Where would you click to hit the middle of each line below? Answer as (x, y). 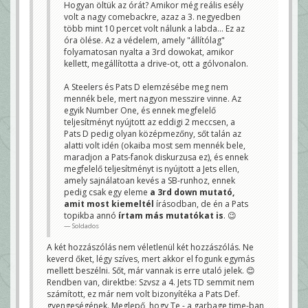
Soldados (86, 226)
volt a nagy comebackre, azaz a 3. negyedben (152, 17)
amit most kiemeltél (110, 204)
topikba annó (91, 216)
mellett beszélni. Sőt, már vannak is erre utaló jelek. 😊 (151, 271)
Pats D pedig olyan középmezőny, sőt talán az (153, 134)
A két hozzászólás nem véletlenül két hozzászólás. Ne (150, 247)
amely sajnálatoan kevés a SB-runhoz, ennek (150, 181)
